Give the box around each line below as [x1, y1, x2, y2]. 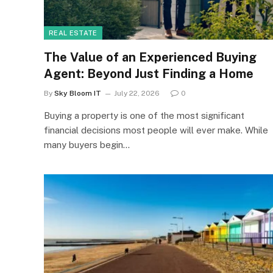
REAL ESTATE [49, 29, 97, 37]
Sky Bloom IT [54, 89, 101, 97]
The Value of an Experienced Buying [44, 50, 257, 65]
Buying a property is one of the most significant [44, 110, 244, 121]
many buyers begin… [44, 140, 130, 150]
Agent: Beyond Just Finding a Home [44, 66, 253, 81]
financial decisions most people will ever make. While [44, 125, 268, 135]
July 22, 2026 [114, 89, 160, 97]
